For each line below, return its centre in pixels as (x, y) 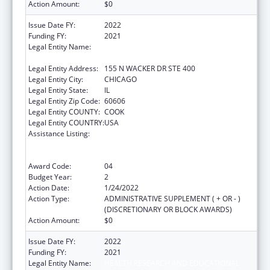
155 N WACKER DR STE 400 (150, 68)
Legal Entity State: (58, 90)
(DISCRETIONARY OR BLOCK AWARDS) (168, 209)
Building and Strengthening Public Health (173, 144)
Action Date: (49, 187)
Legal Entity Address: (63, 68)
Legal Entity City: (56, 79)
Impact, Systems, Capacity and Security (170, 155)
